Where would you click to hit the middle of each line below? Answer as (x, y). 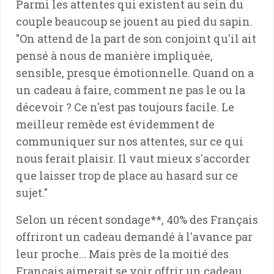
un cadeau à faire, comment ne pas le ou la (131, 90)
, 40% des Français (210, 219)
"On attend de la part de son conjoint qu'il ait (136, 38)
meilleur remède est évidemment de (115, 124)
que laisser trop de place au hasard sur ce (127, 175)
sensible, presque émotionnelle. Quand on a (135, 72)
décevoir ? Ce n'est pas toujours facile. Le (125, 107)
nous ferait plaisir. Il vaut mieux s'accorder (133, 158)
